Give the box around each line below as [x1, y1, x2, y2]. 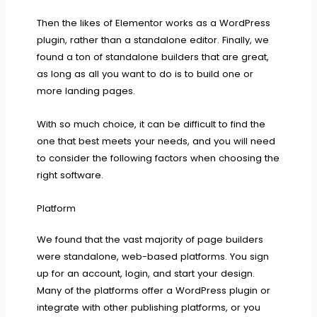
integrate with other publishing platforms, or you [37, 300, 261, 314]
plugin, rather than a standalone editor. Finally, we [37, 33, 270, 47]
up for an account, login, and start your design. [37, 266, 255, 280]
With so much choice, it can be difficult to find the [37, 117, 266, 131]
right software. [37, 168, 104, 182]
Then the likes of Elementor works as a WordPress [37, 16, 271, 30]
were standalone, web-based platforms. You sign [37, 249, 270, 263]
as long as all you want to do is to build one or [37, 67, 254, 81]
